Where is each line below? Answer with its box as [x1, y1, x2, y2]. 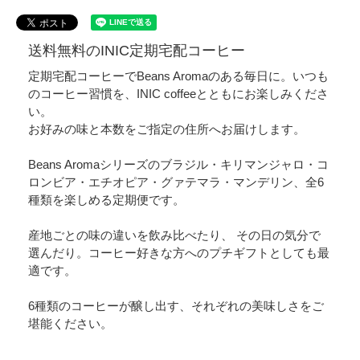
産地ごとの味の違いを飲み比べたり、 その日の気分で [28, 227, 321, 242]
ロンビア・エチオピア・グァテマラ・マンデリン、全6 [28, 174, 324, 189]
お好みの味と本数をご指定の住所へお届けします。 [28, 121, 305, 136]
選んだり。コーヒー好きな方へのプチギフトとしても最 [28, 245, 329, 260]
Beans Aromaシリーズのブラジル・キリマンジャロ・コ [28, 157, 329, 171]
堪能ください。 [28, 316, 112, 330]
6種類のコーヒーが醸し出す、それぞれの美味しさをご [28, 298, 324, 313]
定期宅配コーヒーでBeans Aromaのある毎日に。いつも [28, 68, 329, 83]
